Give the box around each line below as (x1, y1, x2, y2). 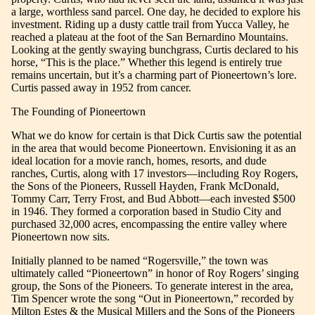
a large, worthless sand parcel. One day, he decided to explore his (11, 6, 300, 18)
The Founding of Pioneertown (11, 105, 146, 118)
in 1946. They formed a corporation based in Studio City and (11, 205, 281, 218)
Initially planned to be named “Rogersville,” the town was (11, 255, 268, 267)
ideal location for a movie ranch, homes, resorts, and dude (11, 155, 266, 167)
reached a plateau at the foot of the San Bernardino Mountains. (11, 31, 288, 44)
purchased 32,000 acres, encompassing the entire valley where (11, 218, 287, 231)
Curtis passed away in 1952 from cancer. (11, 82, 191, 94)
